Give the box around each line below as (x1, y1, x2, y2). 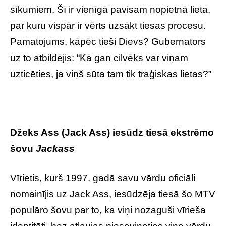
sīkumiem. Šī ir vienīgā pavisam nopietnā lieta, (10, 4, 210, 15)
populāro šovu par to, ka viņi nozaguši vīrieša (10, 205, 206, 215)
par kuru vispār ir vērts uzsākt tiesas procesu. (10, 20, 206, 31)
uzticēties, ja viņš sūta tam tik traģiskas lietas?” (10, 69, 211, 79)
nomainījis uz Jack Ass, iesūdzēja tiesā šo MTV (10, 189, 215, 199)
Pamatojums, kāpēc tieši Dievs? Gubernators (10, 36, 206, 47)
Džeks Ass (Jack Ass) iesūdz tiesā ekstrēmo (10, 127, 214, 138)
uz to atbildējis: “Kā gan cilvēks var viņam (10, 52, 188, 63)
